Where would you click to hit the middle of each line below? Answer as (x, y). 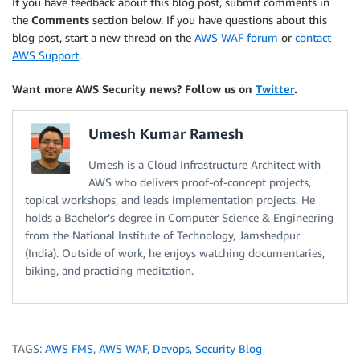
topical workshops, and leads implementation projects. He (170, 199)
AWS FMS (69, 348)
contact (313, 37)
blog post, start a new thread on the (103, 37)
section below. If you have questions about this (208, 19)
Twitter (275, 88)
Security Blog (229, 348)
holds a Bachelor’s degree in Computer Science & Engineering (179, 217)
